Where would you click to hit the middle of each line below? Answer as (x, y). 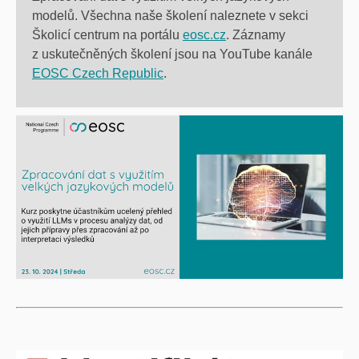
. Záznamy (256, 34)
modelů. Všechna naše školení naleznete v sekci (170, 15)
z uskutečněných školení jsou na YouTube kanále (172, 54)
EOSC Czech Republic (98, 73)
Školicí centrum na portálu (107, 34)
